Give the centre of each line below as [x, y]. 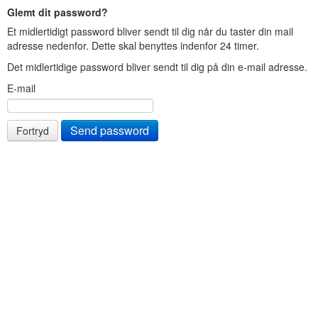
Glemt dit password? [57, 12]
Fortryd [33, 131]
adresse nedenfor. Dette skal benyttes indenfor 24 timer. [133, 45]
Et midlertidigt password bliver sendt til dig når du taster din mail [150, 31]
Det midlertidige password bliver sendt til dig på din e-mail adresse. [157, 67]
